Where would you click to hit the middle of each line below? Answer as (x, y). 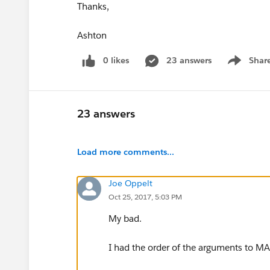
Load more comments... (126, 152)
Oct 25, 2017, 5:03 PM (145, 196)
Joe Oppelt (130, 183)
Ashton (92, 35)
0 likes (116, 60)
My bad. (125, 218)
